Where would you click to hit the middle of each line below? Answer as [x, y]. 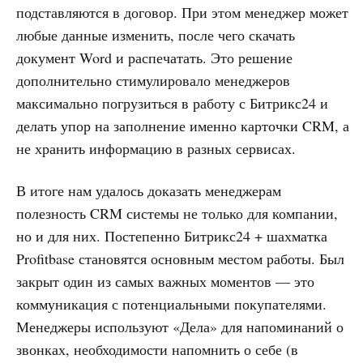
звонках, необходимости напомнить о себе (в [157, 349]
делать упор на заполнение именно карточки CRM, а [183, 125]
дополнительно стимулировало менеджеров [153, 80]
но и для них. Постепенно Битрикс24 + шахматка [172, 235]
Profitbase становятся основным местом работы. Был [180, 258]
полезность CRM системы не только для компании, [177, 213]
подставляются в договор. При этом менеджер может [182, 12]
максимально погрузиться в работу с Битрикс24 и [172, 102]
